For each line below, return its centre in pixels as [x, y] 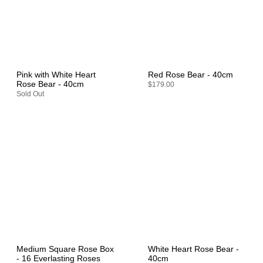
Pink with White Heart [56, 75]
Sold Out [30, 94]
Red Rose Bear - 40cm [190, 75]
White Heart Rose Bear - [193, 249]
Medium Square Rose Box [65, 249]
